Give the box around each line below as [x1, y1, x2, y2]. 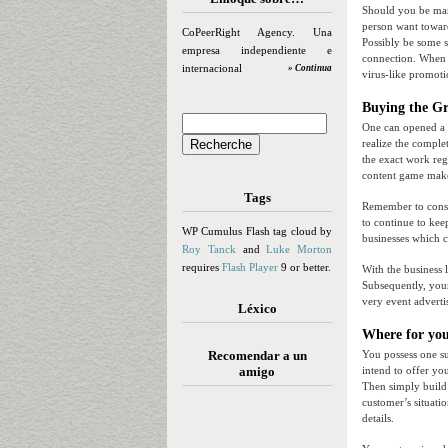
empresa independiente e [182, 44, 332, 56]
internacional [182, 62, 242, 74]
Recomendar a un [207, 348, 307, 363]
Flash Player [222, 261, 278, 273]
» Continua [288, 63, 332, 73]
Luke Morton [266, 243, 332, 255]
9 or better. [278, 261, 331, 273]
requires [182, 261, 222, 273]
